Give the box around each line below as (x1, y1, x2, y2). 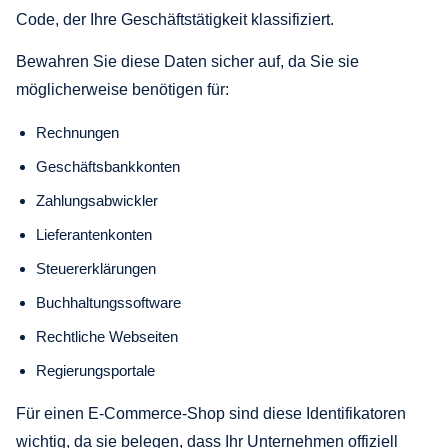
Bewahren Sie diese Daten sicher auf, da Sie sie (16, 52, 359, 70)
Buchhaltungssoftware (36, 293, 181, 311)
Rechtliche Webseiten (36, 327, 178, 345)
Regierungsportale (36, 361, 155, 379)
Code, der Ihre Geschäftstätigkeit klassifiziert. (16, 10, 334, 28)
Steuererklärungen (36, 259, 156, 277)
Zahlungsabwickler (36, 191, 158, 209)
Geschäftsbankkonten (36, 157, 180, 175)
